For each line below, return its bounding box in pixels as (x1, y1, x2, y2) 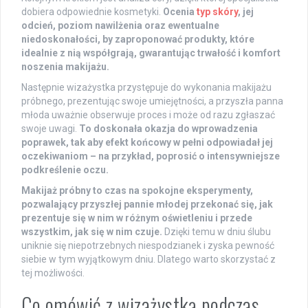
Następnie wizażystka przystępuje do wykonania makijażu (21, 82, 272, 93)
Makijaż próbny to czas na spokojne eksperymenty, (21, 185, 253, 197)
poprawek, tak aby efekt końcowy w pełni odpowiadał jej (21, 137, 273, 148)
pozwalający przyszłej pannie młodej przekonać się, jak (21, 199, 273, 210)
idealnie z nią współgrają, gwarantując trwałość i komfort (21, 47, 280, 59)
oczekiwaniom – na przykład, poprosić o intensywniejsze (21, 151, 280, 162)
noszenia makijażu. (21, 61, 109, 73)
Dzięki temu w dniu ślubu (162, 226, 271, 238)
